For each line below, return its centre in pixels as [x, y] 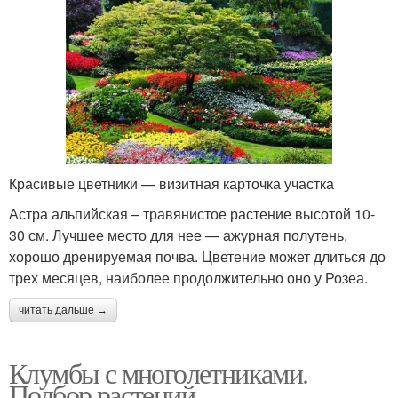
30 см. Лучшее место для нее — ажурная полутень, [178, 235]
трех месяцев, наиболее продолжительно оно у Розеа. [188, 277]
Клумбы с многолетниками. [159, 372]
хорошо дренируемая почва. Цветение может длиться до [197, 256]
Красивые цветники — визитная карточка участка [171, 183]
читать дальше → [63, 310]
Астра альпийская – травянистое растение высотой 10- [192, 213]
